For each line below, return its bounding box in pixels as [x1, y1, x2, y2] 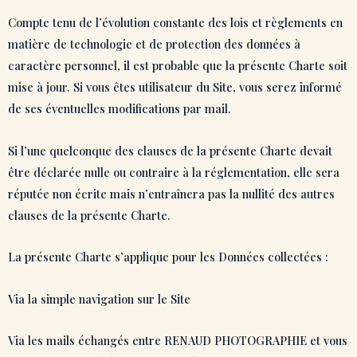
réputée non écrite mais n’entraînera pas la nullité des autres [8, 185, 335, 202]
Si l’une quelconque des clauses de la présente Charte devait [8, 142, 332, 159]
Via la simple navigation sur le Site [8, 290, 190, 307]
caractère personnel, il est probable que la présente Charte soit [8, 57, 347, 74]
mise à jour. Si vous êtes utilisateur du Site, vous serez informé [8, 79, 342, 96]
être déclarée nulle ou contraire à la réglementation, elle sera [8, 163, 339, 180]
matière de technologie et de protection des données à [8, 36, 300, 53]
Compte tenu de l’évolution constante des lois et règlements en [8, 14, 343, 31]
